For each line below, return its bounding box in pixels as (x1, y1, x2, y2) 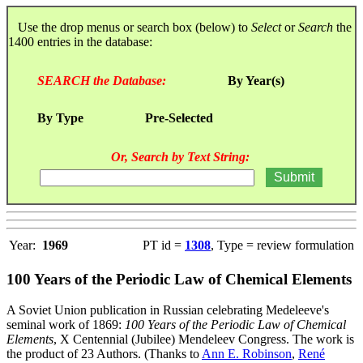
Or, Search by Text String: (110, 149, 250, 164)
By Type (37, 110, 83, 125)
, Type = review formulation (211, 237, 354, 252)
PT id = (143, 237, 185, 252)
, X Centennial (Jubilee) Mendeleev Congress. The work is (53, 332, 354, 347)
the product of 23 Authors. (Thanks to (6, 347, 202, 361)
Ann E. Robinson (202, 347, 292, 361)
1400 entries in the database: (8, 34, 156, 49)
